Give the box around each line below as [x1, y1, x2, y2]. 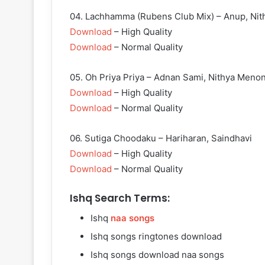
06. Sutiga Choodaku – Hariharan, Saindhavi [70, 132, 252, 144]
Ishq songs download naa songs [91, 248, 224, 260]
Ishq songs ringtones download [91, 230, 222, 242]
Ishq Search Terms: [70, 191, 170, 206]
